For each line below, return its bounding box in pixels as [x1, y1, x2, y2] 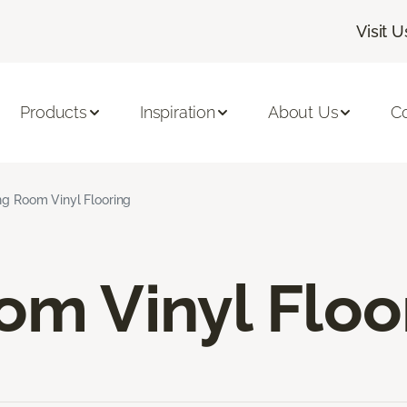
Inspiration [139, 103, 215, 123]
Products [20, 103, 87, 123]
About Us [267, 103, 339, 123]
